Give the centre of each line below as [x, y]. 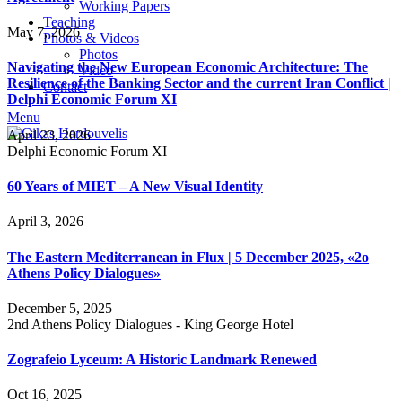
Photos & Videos [91, 38]
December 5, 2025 [60, 308]
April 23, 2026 [49, 135]
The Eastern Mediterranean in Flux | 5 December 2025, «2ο [188, 257]
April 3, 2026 [45, 222]
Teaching [69, 22]
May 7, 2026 [44, 32]
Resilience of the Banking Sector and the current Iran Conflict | [199, 83]
